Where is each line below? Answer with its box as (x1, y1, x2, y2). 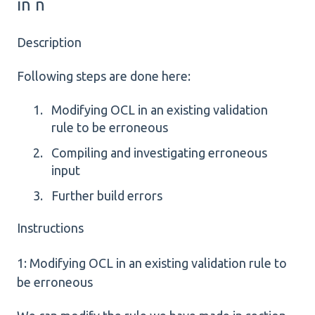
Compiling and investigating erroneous (51, 146, 267, 160)
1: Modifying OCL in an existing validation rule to (17, 255, 287, 270)
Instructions (17, 221, 84, 236)
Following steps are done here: (17, 69, 191, 84)
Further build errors (51, 188, 162, 203)
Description (17, 35, 82, 50)
